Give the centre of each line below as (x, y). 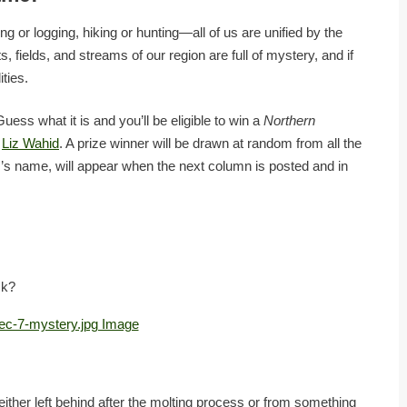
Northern (289, 121)
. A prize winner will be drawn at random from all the (210, 144)
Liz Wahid (30, 144)
